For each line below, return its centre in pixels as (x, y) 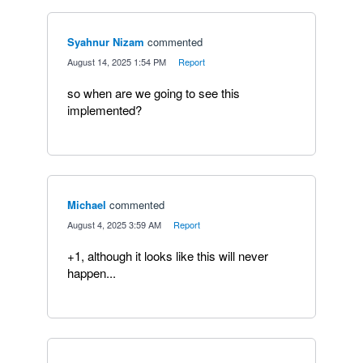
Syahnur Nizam (106, 41)
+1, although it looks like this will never (168, 255)
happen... (92, 272)
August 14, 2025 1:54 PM (117, 61)
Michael (87, 204)
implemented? (105, 109)
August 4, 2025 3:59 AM (114, 224)
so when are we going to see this (154, 92)
